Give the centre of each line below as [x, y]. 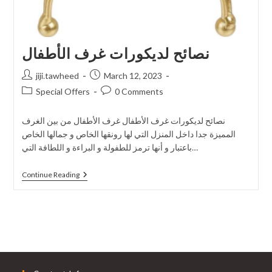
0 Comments [139, 92]
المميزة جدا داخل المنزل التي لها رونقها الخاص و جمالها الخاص [128, 134]
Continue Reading [50, 175]
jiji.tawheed [57, 76]
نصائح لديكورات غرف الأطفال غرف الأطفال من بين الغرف [123, 121]
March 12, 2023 [133, 76]
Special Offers [63, 92]
